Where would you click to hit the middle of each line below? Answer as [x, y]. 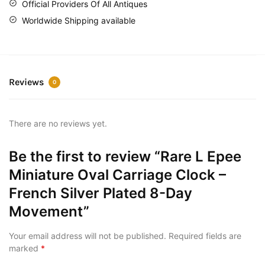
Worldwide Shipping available [79, 20]
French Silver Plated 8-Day [101, 193]
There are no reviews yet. [58, 123]
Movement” [49, 211]
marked [25, 248]
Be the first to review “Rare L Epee [125, 156]
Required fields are [205, 235]
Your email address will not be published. [88, 235]
